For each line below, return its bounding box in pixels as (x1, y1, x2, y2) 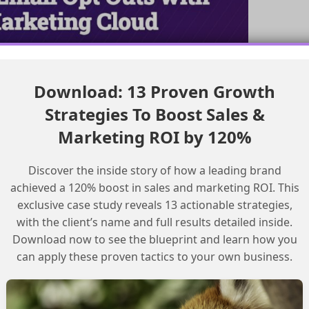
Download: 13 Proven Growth (34, 80, 276, 103)
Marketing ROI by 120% (57, 126, 252, 149)
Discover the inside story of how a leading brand (28, 163, 281, 179)
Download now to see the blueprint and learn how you (12, 232, 297, 248)
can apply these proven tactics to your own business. (17, 249, 293, 265)
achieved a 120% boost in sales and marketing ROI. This (10, 180, 299, 196)
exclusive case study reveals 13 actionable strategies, (17, 197, 292, 213)
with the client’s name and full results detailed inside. (17, 215, 293, 230)
